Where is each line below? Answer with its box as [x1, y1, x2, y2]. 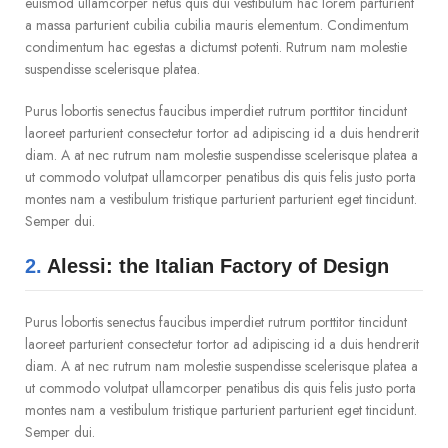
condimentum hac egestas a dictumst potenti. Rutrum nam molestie [25, 37, 407, 57]
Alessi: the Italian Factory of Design [42, 255, 389, 277]
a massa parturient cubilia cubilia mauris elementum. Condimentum [25, 15, 409, 35]
